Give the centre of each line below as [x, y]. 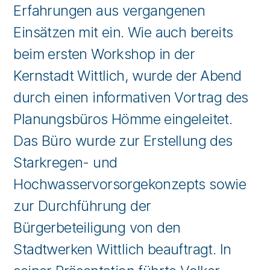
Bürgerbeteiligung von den [97, 228]
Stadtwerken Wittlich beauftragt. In [122, 249]
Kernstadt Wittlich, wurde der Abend [127, 76]
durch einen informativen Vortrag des [131, 97]
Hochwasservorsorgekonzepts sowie [130, 184]
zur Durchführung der [82, 206]
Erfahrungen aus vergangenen [109, 11]
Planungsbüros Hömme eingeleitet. [123, 119]
